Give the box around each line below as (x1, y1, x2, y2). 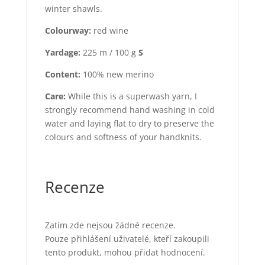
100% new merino (80, 69, 154, 80)
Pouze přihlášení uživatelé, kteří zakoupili (44, 233, 209, 245)
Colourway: (44, 25, 91, 37)
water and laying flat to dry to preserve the (44, 118, 214, 130)
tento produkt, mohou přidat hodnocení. (44, 247, 205, 258)
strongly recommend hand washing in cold (44, 104, 215, 116)
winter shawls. (44, 3, 102, 15)
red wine (91, 25, 128, 37)
